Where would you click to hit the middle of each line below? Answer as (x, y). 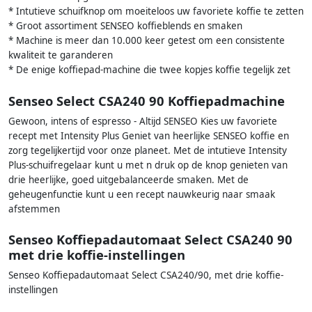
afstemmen (34, 209)
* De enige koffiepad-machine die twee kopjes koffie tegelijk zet (149, 70)
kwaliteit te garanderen (61, 55)
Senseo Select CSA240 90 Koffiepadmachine (147, 100)
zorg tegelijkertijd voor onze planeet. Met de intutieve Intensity (148, 150)
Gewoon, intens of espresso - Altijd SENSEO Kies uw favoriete (143, 121)
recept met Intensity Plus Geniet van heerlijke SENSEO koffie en (149, 135)
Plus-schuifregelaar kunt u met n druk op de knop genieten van (148, 165)
